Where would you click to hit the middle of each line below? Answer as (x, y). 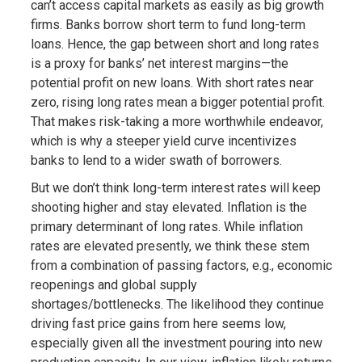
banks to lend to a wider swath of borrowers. (156, 160)
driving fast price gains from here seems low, (158, 324)
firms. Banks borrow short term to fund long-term (168, 25)
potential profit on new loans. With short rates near (172, 83)
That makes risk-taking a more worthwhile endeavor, (177, 122)
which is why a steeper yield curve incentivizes (163, 141)
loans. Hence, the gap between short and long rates (175, 44)
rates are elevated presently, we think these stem (170, 246)
